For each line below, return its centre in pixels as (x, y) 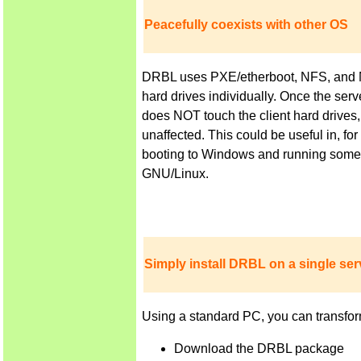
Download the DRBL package (259, 348)
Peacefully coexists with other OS (246, 25)
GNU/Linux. (175, 173)
